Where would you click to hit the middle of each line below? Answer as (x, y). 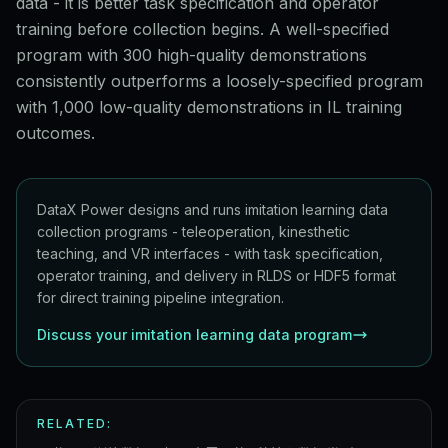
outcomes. (55, 133)
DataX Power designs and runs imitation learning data (212, 209)
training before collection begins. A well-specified (202, 29)
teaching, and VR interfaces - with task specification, (210, 253)
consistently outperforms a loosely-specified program (219, 81)
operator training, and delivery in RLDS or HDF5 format (216, 275)
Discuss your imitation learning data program (194, 334)
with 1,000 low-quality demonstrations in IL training (209, 107)
